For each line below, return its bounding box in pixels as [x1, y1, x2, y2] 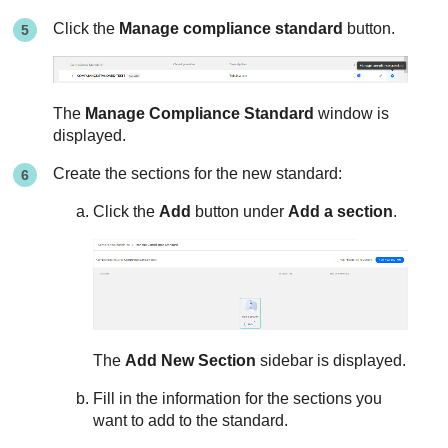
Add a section [288, 202, 394, 220]
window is [314, 104, 390, 122]
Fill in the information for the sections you [93, 389, 383, 407]
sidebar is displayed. [256, 351, 407, 369]
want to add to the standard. [93, 411, 289, 429]
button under [191, 202, 289, 220]
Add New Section [125, 351, 257, 369]
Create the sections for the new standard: [53, 164, 343, 182]
